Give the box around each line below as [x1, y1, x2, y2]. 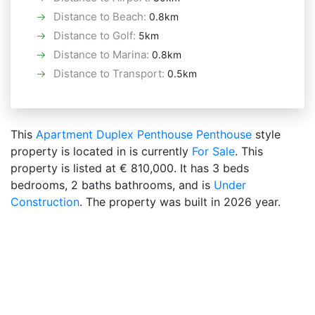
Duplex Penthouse [96, 127, 193, 141]
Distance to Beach [53, 10, 143, 23]
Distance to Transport [53, 67, 162, 80]
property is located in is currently [11, 144, 192, 158]
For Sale [192, 144, 235, 158]
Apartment [36, 127, 93, 141]
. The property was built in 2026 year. [79, 195, 281, 209]
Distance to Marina [53, 48, 146, 61]
